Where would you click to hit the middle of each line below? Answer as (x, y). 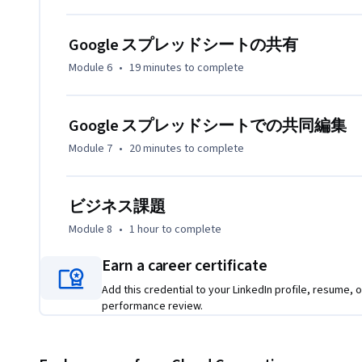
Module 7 (90, 149)
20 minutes (156, 149)
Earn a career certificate (185, 266)
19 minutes (156, 68)
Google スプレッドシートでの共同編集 (208, 126)
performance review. (152, 307)
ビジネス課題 (117, 207)
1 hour (144, 230)
